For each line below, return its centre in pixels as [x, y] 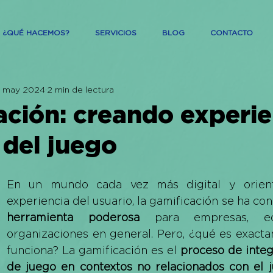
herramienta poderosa [73, 217]
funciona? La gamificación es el [94, 250]
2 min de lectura [80, 89]
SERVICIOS [116, 33]
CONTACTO [232, 33]
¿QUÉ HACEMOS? [36, 33]
